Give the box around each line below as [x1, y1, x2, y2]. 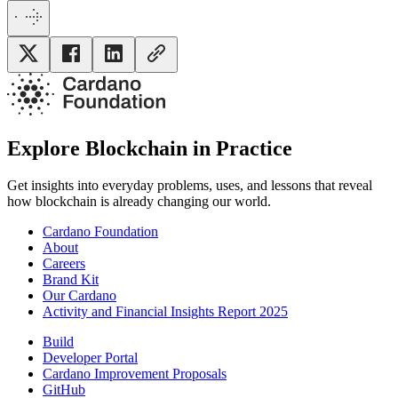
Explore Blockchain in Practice [7, 136, 292, 160]
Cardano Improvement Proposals [43, 366, 227, 382]
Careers [43, 256, 85, 272]
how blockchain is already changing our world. [7, 194, 271, 210]
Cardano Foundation [43, 224, 158, 240]
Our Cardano [43, 288, 116, 304]
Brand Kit [43, 272, 99, 288]
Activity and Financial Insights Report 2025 [43, 304, 288, 320]
